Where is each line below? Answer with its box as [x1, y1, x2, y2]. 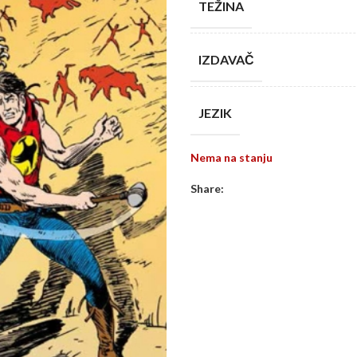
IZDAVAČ [198, 51, 254, 67]
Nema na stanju [190, 151, 273, 164]
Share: [190, 182, 224, 195]
